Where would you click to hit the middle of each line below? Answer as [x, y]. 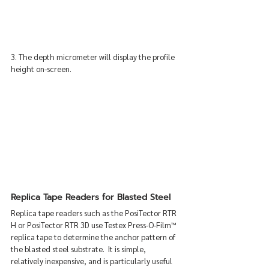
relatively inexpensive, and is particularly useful [92, 261]
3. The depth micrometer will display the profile [94, 57]
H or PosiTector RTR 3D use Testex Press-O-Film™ [95, 225]
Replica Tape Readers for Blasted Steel [91, 198]
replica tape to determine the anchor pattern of [94, 237]
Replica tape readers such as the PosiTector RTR [95, 213]
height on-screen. [41, 69]
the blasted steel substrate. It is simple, [79, 249]
